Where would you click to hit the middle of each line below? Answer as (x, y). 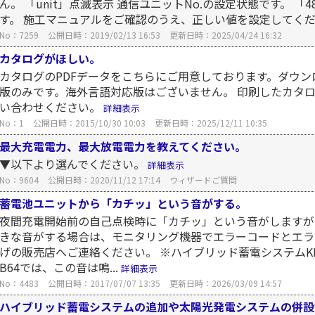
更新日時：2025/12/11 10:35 (211, 123)
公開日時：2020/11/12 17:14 (104, 180)
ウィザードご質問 (203, 180)
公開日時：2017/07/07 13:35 (104, 283)
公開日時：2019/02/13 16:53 (104, 35)
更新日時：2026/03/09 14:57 (226, 283)
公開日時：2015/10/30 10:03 (89, 123)
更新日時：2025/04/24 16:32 (226, 35)
